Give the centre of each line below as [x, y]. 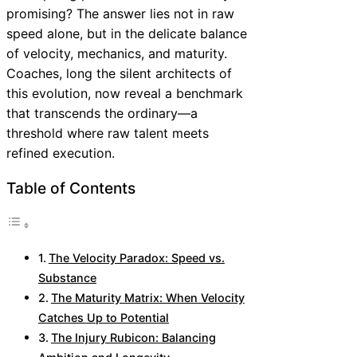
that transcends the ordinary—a [102, 113]
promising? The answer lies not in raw [120, 13]
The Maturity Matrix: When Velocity [147, 298]
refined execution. [61, 153]
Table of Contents [71, 188]
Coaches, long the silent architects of [119, 73]
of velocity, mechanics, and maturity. [117, 53]
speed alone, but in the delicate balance [127, 33]
